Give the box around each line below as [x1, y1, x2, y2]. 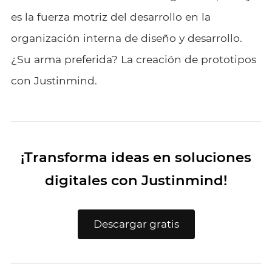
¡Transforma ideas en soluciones [21, 148, 251, 166]
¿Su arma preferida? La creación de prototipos [10, 52, 256, 66]
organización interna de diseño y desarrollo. [10, 31, 242, 44]
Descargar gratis [93, 217, 179, 230]
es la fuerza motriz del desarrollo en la [10, 10, 211, 23]
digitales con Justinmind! [45, 171, 227, 189]
